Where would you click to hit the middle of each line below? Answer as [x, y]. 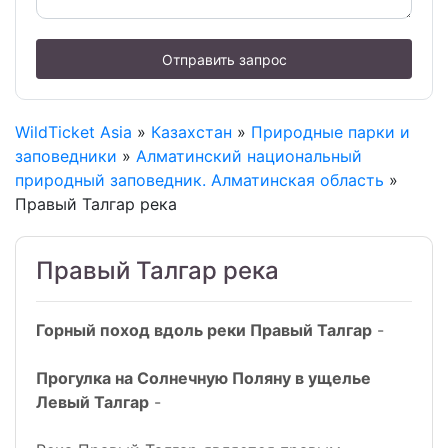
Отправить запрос [224, 59]
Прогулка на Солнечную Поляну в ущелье [203, 378]
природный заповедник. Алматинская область [199, 180]
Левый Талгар [92, 402]
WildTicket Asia [73, 132]
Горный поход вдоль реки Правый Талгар [204, 330]
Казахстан [191, 132]
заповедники [66, 156]
